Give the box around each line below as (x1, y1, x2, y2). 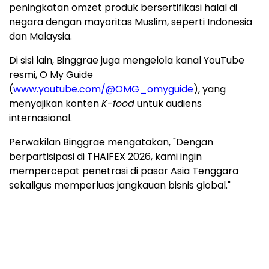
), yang (193, 82, 226, 97)
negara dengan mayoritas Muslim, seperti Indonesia (9, 15, 252, 29)
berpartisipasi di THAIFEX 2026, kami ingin (9, 150, 202, 164)
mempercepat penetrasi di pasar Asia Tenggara (9, 164, 238, 178)
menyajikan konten (9, 97, 101, 111)
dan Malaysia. (9, 29, 72, 44)
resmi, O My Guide (9, 68, 93, 82)
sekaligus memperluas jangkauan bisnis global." (9, 178, 231, 193)
